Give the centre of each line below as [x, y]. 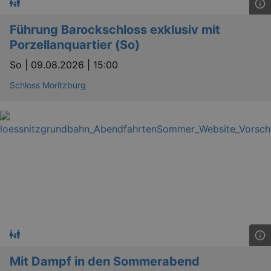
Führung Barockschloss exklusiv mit [115, 30]
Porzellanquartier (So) [75, 45]
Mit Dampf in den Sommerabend [105, 262]
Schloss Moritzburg [48, 85]
